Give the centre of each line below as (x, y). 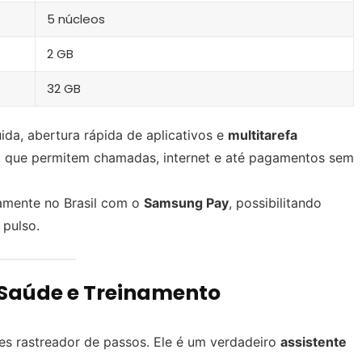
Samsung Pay (186, 203)
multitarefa (263, 135)
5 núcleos (76, 19)
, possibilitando (275, 203)
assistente (314, 342)
